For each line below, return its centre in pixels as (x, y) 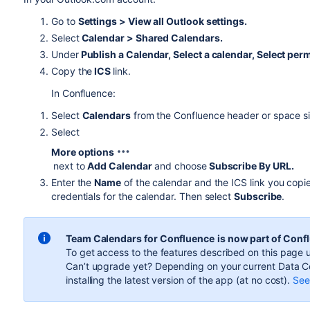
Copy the (72, 71)
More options (84, 152)
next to (70, 166)
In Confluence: (86, 93)
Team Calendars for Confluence (140, 238)
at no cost (262, 280)
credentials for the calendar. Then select (143, 196)
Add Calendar (120, 166)
